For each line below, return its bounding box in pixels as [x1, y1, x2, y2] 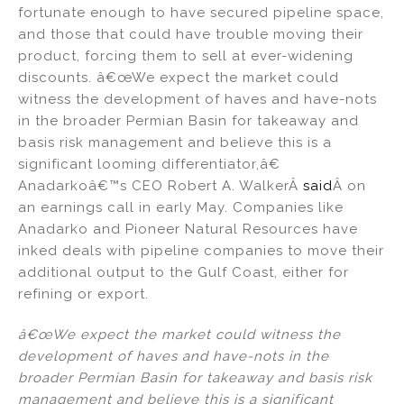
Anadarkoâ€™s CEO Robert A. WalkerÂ [18, 178, 303, 195]
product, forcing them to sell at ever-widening [18, 48, 353, 65]
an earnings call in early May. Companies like [18, 199, 344, 216]
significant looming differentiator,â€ [18, 156, 280, 173]
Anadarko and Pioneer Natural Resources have [18, 221, 358, 238]
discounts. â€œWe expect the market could [18, 69, 339, 87]
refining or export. [18, 286, 149, 303]
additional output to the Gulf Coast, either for [18, 264, 349, 281]
